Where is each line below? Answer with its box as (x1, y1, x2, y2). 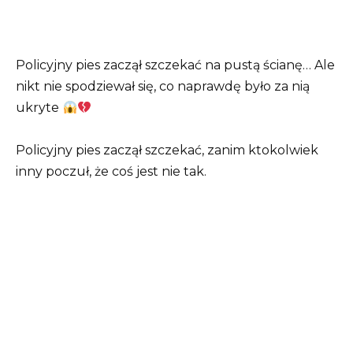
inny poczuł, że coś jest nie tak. (16, 164, 206, 180)
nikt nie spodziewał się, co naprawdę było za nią (16, 79, 310, 94)
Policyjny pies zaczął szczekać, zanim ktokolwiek (16, 143, 318, 158)
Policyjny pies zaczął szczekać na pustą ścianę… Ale (16, 58, 335, 72)
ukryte (16, 100, 59, 115)
